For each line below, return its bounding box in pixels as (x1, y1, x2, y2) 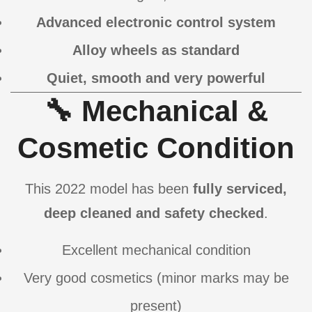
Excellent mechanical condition (61, 242, 251, 258)
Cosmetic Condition (17, 132, 295, 165)
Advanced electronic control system (36, 15, 276, 31)
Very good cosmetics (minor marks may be (23, 270, 289, 286)
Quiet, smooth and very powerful (47, 70, 265, 86)
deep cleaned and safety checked (44, 205, 264, 221)
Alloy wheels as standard (72, 42, 240, 58)
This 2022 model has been (25, 181, 193, 197)
